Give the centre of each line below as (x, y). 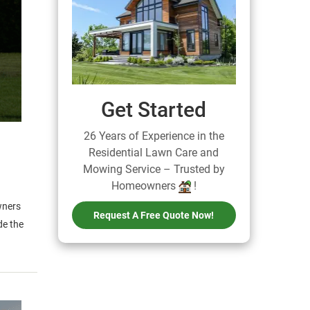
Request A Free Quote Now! (154, 216)
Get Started (154, 110)
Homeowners (145, 186)
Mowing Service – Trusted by (154, 170)
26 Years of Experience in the (154, 136)
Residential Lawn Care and (154, 153)
